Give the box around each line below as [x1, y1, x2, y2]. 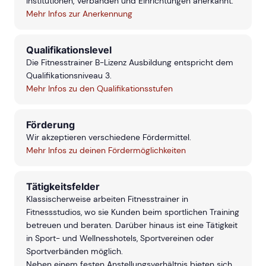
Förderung [26, 119, 75, 131]
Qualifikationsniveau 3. [26, 70, 112, 81]
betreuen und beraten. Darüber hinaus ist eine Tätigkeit [26, 220, 237, 231]
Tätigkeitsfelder [26, 180, 100, 193]
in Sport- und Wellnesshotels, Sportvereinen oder [26, 233, 214, 244]
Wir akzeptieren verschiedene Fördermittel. [26, 132, 191, 143]
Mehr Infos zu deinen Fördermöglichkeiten [26, 145, 186, 156]
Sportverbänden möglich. [26, 246, 123, 257]
